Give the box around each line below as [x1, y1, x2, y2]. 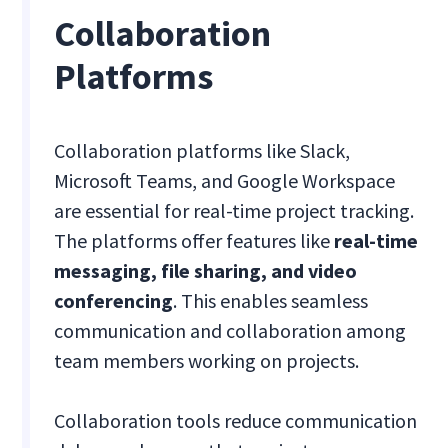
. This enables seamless [173, 288, 369, 314]
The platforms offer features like [54, 228, 335, 254]
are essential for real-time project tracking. [54, 198, 415, 224]
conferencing [54, 288, 174, 314]
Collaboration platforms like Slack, [54, 138, 351, 164]
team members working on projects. [54, 348, 360, 374]
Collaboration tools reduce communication [54, 408, 418, 434]
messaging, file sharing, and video [54, 258, 358, 284]
